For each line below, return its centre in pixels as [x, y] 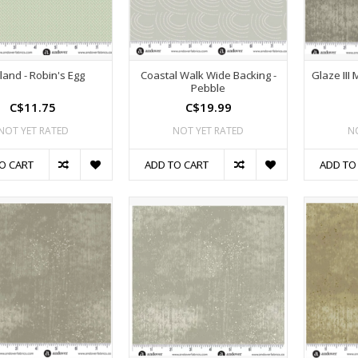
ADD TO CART [177, 165]
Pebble [209, 88]
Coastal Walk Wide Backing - [208, 76]
